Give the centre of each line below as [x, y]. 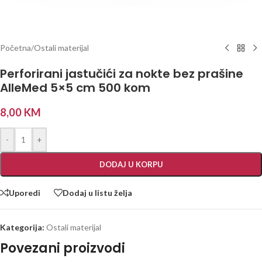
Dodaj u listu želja [97, 192]
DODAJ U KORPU [131, 164]
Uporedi [25, 192]
